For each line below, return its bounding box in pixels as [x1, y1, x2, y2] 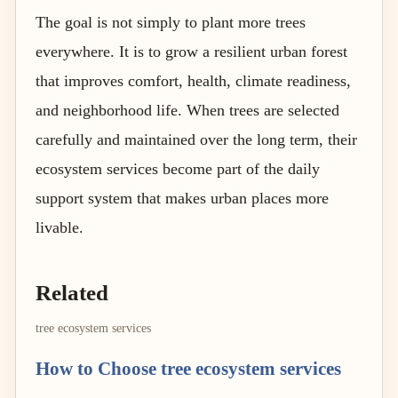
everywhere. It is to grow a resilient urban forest [36, 42, 347, 60]
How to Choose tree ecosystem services [36, 357, 341, 379]
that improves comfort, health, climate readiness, [36, 71, 351, 90]
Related [36, 280, 108, 305]
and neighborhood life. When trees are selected [36, 100, 339, 119]
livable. [36, 218, 84, 236]
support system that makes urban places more [36, 188, 329, 207]
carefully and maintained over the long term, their [36, 130, 357, 148]
